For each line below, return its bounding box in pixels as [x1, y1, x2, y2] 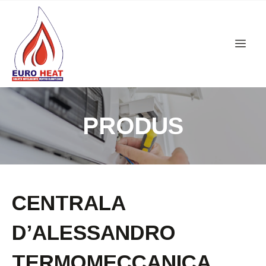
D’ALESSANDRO [12, 220, 176, 244]
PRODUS [83, 112, 183, 139]
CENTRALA [12, 191, 125, 214]
